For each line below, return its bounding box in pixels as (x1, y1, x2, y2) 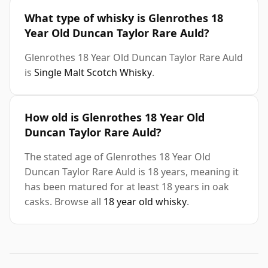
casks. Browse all (25, 195, 103, 209)
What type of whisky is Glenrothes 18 (25, 11, 223, 26)
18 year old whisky (103, 195, 187, 209)
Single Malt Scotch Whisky (34, 66, 152, 80)
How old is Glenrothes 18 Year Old (25, 110, 205, 125)
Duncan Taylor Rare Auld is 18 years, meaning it (25, 165, 239, 179)
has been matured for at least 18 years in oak (25, 180, 229, 194)
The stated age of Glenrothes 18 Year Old (25, 150, 211, 164)
